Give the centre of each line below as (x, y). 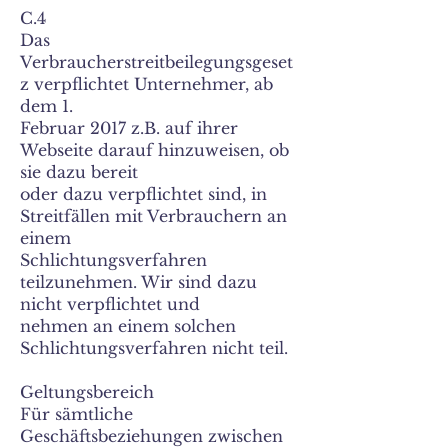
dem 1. (46, 106)
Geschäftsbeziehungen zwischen (151, 436)
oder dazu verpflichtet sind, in (143, 194)
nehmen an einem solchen (128, 326)
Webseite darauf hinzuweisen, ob (154, 150)
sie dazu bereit (79, 172)
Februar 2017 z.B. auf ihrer (129, 128)
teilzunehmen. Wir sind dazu (138, 282)
